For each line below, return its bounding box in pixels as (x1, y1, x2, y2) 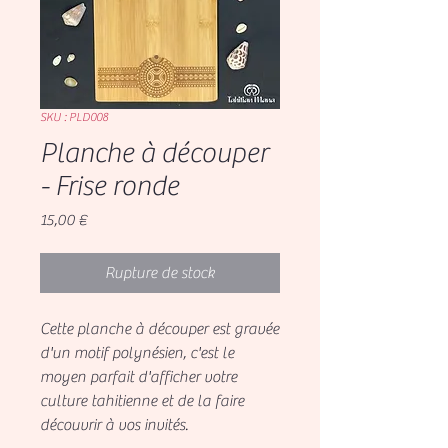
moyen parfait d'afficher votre (40, 367, 237, 386)
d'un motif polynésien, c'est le (40, 343, 234, 362)
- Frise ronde (40, 169, 179, 202)
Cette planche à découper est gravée (40, 319, 279, 338)
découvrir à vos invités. (40, 415, 188, 434)
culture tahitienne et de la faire (40, 391, 244, 410)
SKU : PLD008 (40, 109, 108, 124)
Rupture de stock (105, 263, 215, 282)
